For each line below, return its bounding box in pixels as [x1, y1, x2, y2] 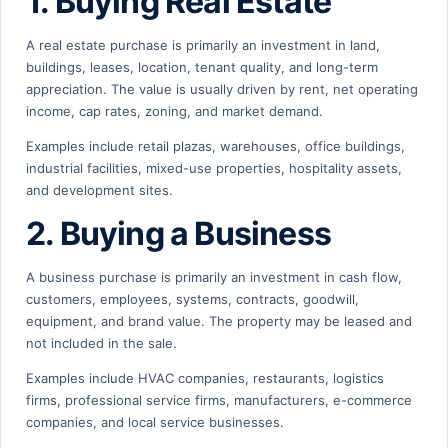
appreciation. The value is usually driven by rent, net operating [26, 81, 418, 98]
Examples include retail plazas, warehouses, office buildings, [26, 138, 405, 155]
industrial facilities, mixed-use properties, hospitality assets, [26, 160, 402, 177]
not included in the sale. [26, 335, 177, 352]
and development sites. [26, 182, 173, 199]
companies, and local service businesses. [26, 414, 284, 431]
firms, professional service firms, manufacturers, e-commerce [26, 392, 412, 409]
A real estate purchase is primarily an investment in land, [26, 37, 380, 54]
